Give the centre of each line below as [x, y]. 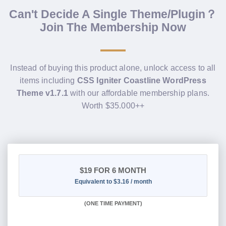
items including [48, 80]
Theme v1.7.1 [42, 93]
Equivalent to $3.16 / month [113, 182]
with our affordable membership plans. [138, 93]
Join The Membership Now [113, 27]
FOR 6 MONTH [119, 171]
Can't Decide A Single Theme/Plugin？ [113, 14]
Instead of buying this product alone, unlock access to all [113, 68]
